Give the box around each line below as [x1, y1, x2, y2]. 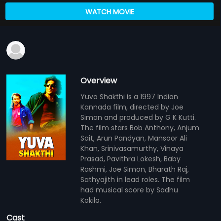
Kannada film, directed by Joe [80, 102, 184, 112]
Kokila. [80, 195, 102, 205]
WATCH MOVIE [85, 6, 134, 17]
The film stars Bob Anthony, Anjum [80, 122, 200, 133]
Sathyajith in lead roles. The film [80, 174, 190, 184]
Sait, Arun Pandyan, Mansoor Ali [80, 133, 187, 143]
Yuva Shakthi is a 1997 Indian [80, 91, 179, 102]
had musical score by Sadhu [80, 184, 179, 195]
